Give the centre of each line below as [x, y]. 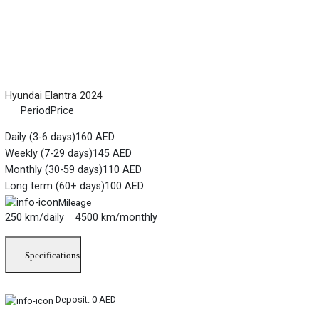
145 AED [113, 153]
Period [35, 110]
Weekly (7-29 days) [49, 153]
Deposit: [73, 300]
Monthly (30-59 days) [54, 169]
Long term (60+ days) [55, 186]
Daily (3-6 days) [41, 137]
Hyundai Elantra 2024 [54, 95]
